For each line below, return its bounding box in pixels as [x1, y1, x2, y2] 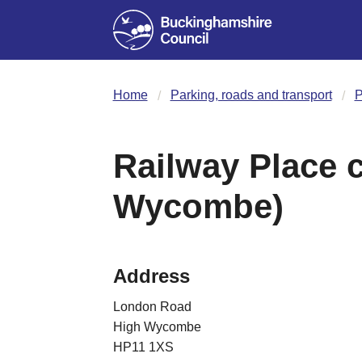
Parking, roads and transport [170, 87, 332, 102]
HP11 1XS [112, 339, 174, 354]
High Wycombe [112, 319, 201, 334]
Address [112, 264, 190, 287]
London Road [112, 299, 192, 314]
